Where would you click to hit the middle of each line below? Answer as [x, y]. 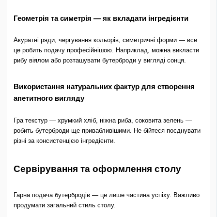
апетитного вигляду [49, 98]
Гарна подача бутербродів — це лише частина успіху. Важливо [106, 195]
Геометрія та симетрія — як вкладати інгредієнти [101, 18]
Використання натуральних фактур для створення [104, 87]
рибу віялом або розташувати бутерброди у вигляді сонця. [100, 61]
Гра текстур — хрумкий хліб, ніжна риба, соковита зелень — [102, 120]
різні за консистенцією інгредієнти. [64, 140]
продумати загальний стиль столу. [64, 205]
